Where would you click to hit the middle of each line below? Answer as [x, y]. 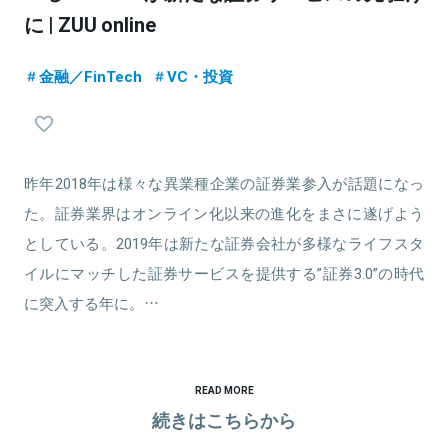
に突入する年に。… [91, 303]
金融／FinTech [90, 76]
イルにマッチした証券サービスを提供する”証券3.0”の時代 [224, 273]
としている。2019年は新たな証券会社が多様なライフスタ [224, 243]
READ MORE [224, 389]
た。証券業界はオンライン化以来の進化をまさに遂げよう [224, 213]
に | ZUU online [90, 23]
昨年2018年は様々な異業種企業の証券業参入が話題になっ [224, 183]
